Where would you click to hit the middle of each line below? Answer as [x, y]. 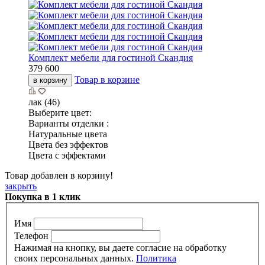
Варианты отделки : [69, 124]
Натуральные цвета [68, 134]
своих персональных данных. [75, 258]
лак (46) [44, 102]
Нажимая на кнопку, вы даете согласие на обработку [120, 247]
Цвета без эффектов [68, 145]
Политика [156, 258]
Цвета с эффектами [67, 156]
